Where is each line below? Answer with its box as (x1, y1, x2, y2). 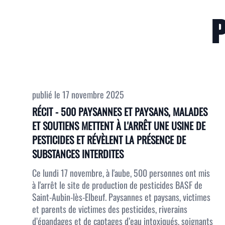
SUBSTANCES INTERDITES (32, 146, 124, 161)
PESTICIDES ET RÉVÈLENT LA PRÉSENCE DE (32, 132, 186, 147)
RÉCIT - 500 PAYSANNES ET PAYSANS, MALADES (32, 104, 207, 119)
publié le (32, 88, 62, 101)
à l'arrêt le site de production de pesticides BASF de (32, 178, 202, 191)
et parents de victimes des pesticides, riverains (32, 202, 187, 215)
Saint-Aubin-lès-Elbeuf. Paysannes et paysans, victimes (32, 190, 210, 203)
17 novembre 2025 (62, 88, 124, 101)
